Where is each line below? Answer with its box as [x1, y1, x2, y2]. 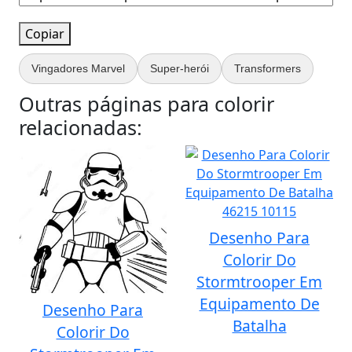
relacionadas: [19, 114, 142, 141]
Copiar [25, 25, 64, 42]
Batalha [232, 315, 287, 336]
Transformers [234, 62, 301, 75]
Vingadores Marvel [31, 62, 125, 75]
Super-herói [150, 62, 209, 75]
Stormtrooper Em [196, 271, 322, 292]
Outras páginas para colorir [19, 90, 274, 117]
